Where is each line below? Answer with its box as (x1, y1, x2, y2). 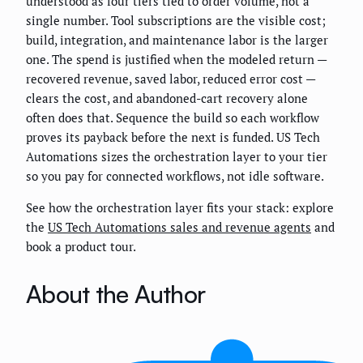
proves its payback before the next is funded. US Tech (26, 129, 320, 146)
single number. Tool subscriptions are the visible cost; (26, 12, 326, 29)
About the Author (26, 279, 205, 310)
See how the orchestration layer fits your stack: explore (26, 199, 334, 216)
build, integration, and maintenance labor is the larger (26, 32, 328, 49)
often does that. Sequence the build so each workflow (26, 109, 319, 126)
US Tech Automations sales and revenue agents (48, 219, 311, 236)
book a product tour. (26, 238, 136, 255)
